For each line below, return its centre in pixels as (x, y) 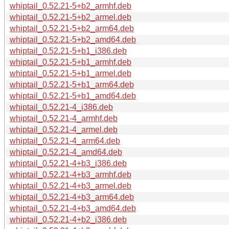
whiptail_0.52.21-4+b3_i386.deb (68, 163)
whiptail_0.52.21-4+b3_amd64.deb (73, 208)
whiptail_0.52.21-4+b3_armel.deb (71, 186)
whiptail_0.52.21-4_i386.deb (61, 107)
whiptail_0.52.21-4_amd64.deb (66, 152)
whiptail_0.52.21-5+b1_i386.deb (68, 51)
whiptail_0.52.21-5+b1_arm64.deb (72, 84)
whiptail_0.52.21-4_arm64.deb (65, 141)
